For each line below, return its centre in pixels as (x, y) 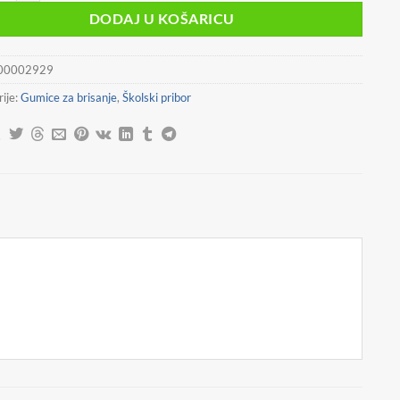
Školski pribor (156, 97)
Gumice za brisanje (68, 97)
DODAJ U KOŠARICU (162, 18)
